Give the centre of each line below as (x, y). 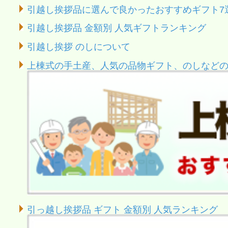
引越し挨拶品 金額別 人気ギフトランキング (116, 28)
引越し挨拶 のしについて (78, 47)
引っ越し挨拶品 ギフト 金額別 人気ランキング (122, 209)
